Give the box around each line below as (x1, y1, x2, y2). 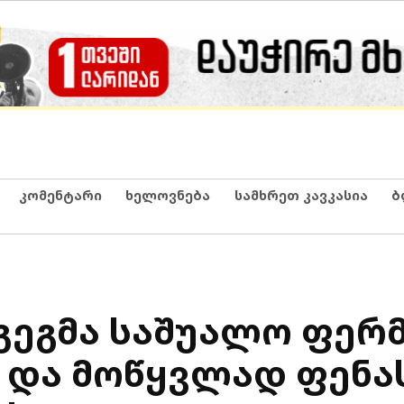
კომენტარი (18, 186, 102, 204)
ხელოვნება (125, 186, 210, 204)
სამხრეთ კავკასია (234, 186, 368, 204)
